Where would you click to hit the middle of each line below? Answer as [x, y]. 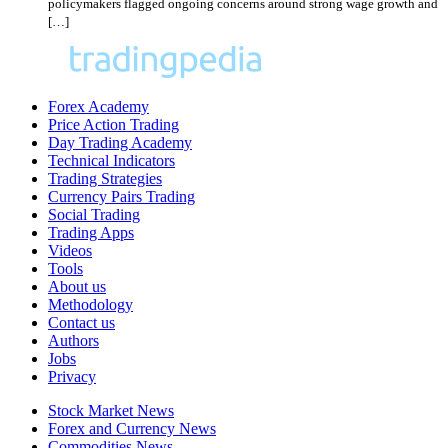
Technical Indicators [111, 160]
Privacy [72, 376]
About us [77, 286]
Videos [70, 250]
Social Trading [94, 214]
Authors [73, 340]
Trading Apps [91, 232]
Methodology [90, 304]
